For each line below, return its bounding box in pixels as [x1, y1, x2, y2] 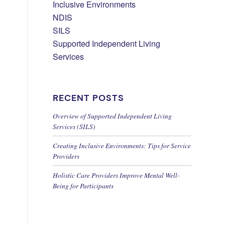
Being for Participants [53, 181, 114, 190]
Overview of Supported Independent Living [53, 111, 172, 121]
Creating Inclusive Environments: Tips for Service [53, 141, 191, 150]
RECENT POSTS [53, 92, 125, 103]
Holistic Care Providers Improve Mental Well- [53, 170, 180, 180]
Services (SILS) [53, 122, 96, 131]
